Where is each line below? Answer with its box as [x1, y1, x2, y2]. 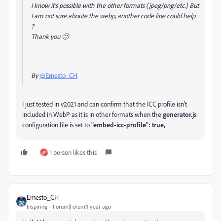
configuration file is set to [22, 120, 91, 129]
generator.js [163, 110, 197, 118]
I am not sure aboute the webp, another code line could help [31, 11, 195, 20]
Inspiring [27, 203, 47, 210]
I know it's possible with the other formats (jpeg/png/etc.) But [31, 1, 199, 9]
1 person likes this [50, 148, 97, 156]
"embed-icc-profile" [91, 120, 148, 129]
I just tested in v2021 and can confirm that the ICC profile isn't [22, 100, 187, 108]
